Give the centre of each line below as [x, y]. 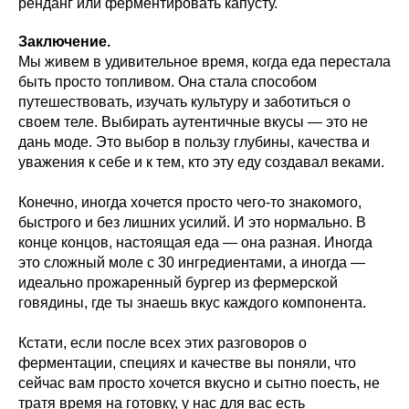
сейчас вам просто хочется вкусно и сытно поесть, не [199, 383]
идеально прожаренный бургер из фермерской [178, 282]
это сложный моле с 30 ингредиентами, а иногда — [192, 262]
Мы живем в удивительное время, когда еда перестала [204, 61]
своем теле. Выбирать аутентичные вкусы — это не [193, 121]
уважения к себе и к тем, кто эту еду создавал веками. [201, 162]
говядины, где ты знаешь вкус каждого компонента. [192, 302]
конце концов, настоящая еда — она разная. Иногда [195, 242]
